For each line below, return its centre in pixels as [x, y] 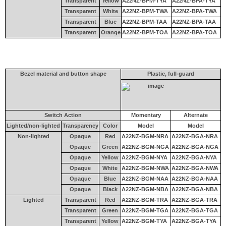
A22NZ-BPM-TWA [145, 11]
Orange [110, 32]
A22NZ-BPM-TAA [145, 21]
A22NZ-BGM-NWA [145, 168]
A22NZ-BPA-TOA [194, 32]
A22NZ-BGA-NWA [195, 168]
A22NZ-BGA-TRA [194, 200]
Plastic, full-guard [171, 73]
